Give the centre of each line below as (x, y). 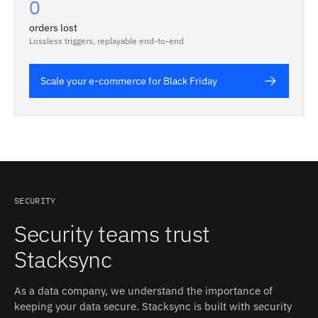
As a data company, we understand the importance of (143, 291)
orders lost (53, 28)
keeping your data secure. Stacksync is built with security (153, 306)
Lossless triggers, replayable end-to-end (106, 41)
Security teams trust (113, 234)
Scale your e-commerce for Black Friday (129, 81)
